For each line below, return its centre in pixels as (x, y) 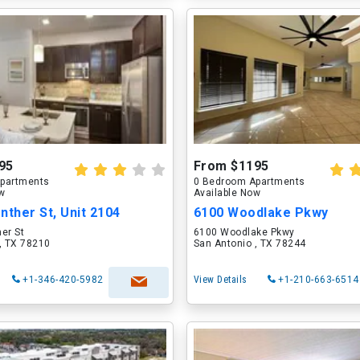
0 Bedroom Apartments (249, 182)
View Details (220, 280)
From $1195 (231, 166)
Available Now (227, 193)
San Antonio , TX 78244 (250, 243)
